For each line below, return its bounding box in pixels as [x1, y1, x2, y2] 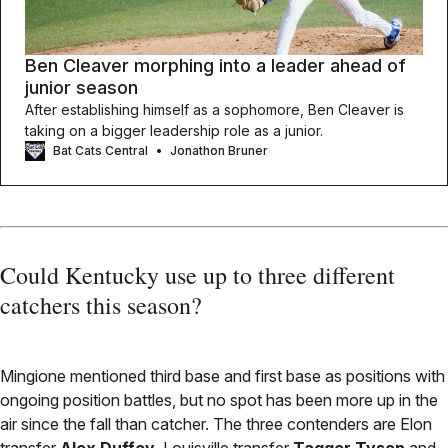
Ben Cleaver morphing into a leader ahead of [25, 55, 406, 77]
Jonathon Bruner [170, 143, 268, 159]
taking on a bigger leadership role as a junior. [25, 122, 323, 140]
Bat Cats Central [53, 143, 148, 159]
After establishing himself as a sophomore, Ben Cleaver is [25, 101, 404, 119]
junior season [25, 77, 138, 99]
